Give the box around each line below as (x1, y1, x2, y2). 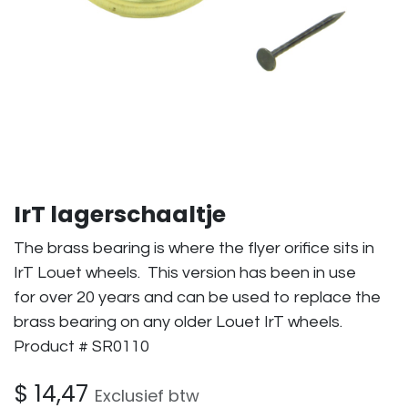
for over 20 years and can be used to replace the (14, 289, 381, 306)
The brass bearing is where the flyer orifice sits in (14, 240, 374, 257)
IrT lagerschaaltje (14, 199, 226, 230)
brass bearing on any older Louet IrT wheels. (14, 313, 342, 331)
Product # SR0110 (14, 338, 149, 355)
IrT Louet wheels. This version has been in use (14, 264, 356, 281)
